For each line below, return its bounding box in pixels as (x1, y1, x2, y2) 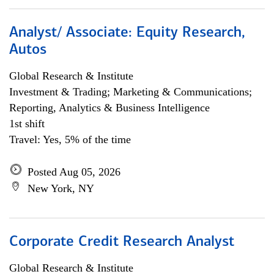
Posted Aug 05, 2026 (28, 166, 120, 178)
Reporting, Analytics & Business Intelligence (9, 102, 210, 114)
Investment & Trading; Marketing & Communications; (9, 86, 252, 98)
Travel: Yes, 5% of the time (9, 133, 131, 146)
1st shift (9, 117, 45, 130)
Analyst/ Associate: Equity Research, (9, 26, 245, 40)
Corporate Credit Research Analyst (9, 235, 234, 250)
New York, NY (28, 182, 94, 194)
